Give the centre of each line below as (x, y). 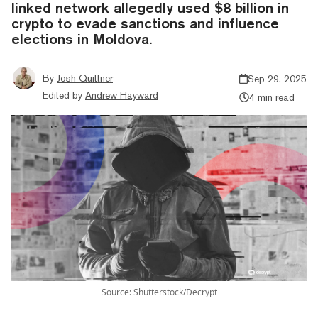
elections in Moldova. (82, 38)
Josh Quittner (85, 78)
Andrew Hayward (122, 95)
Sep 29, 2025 (277, 78)
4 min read (272, 97)
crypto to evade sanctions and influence (145, 23)
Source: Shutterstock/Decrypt (159, 292)
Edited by (62, 95)
